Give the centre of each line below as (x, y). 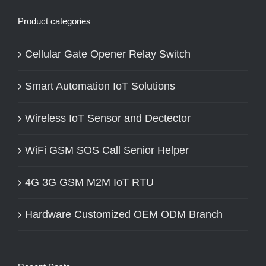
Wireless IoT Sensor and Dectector (108, 118)
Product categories (54, 21)
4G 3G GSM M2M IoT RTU (89, 182)
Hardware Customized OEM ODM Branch (124, 214)
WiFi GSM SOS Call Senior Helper (107, 150)
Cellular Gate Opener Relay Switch (108, 54)
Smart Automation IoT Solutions (100, 86)
